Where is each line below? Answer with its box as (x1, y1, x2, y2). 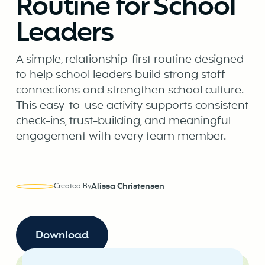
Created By (53, 181, 91, 192)
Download (35, 227, 89, 244)
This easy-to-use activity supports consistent (15, 97, 248, 115)
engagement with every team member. (15, 128, 226, 146)
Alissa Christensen (91, 180, 164, 193)
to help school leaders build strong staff (15, 66, 225, 84)
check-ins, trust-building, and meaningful (15, 112, 231, 130)
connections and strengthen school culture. (15, 82, 244, 99)
